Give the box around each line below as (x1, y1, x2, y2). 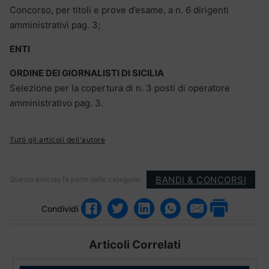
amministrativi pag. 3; (10, 19, 100, 31)
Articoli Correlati (88, 238, 181, 252)
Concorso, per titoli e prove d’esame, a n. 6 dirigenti (10, 4, 229, 16)
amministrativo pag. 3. (10, 97, 103, 109)
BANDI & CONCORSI (156, 174, 246, 186)
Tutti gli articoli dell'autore (10, 135, 105, 145)
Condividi (41, 203, 78, 214)
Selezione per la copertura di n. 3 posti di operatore (10, 82, 230, 94)
